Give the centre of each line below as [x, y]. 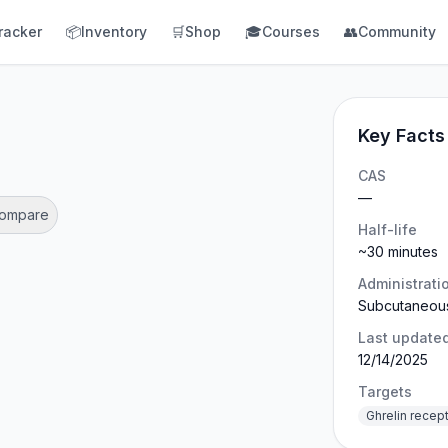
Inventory [114, 31]
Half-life [388, 229]
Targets [385, 391]
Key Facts [402, 135]
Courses [291, 31]
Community [397, 31]
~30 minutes [398, 251]
